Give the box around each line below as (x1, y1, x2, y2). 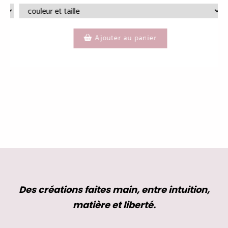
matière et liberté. (72, 198, 156, 211)
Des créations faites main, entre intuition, (18, 183, 210, 196)
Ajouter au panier (43, 32, 105, 44)
